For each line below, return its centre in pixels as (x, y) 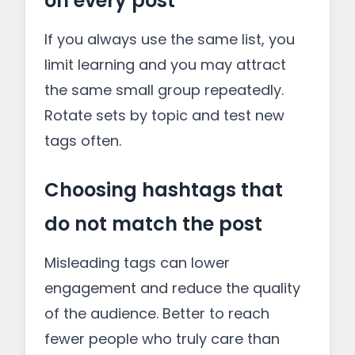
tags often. (83, 141)
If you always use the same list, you (170, 39)
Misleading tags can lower (137, 263)
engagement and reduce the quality (172, 288)
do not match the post (153, 224)
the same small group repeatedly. (164, 90)
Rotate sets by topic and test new (164, 115)
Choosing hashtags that (164, 190)
